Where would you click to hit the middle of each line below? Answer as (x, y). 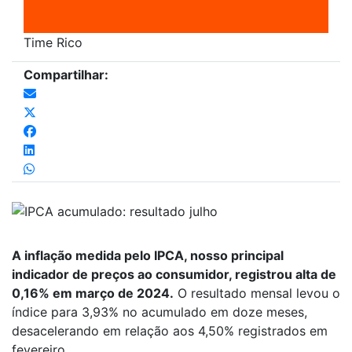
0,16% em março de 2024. (93, 293)
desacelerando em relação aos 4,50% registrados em (170, 331)
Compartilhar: (66, 74)
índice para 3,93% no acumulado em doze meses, (159, 312)
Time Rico (53, 42)
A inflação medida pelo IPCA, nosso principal (148, 256)
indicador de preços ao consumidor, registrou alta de (174, 275)
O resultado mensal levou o (257, 293)
